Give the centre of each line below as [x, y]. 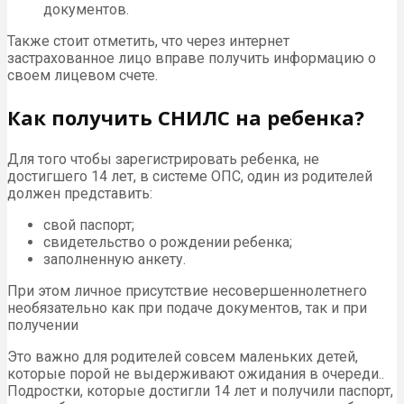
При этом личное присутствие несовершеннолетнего [187, 291]
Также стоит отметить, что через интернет [148, 41]
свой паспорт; [89, 225]
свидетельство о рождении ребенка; [168, 243]
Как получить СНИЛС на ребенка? [186, 118]
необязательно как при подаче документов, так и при [187, 308]
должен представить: [80, 194]
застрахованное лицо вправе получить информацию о [192, 59]
